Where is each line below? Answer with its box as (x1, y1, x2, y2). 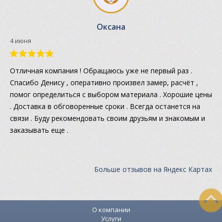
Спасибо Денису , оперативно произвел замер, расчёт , (10, 77, 198, 87)
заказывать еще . (10, 125, 68, 135)
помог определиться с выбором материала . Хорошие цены (10, 89, 212, 99)
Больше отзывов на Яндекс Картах (94, 164, 212, 174)
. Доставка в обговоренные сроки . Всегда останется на (10, 101, 200, 111)
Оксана (97, 21, 125, 32)
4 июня (10, 36, 31, 45)
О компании (92, 205, 130, 214)
